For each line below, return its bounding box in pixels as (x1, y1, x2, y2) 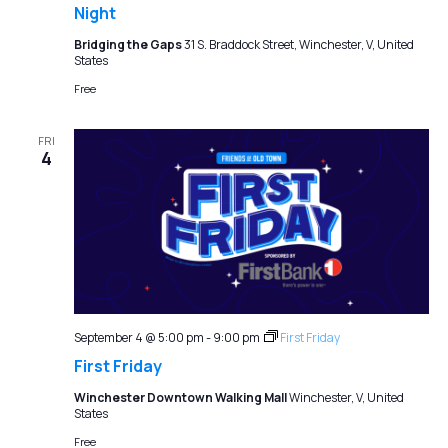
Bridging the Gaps (73, 35, 184, 53)
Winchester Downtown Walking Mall (73, 389, 289, 407)
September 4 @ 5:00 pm (73, 329, 204, 347)
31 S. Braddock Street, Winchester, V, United (183, 35, 414, 53)
